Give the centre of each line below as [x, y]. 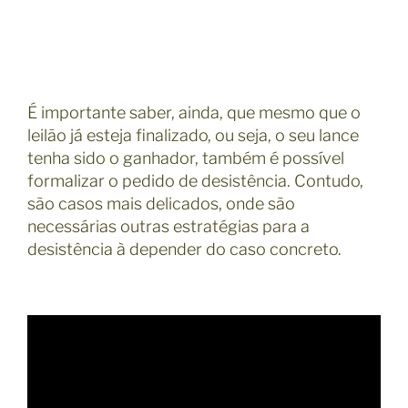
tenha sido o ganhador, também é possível [186, 158]
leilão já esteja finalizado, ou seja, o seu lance [193, 135]
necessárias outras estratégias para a [168, 226]
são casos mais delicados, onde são [161, 203]
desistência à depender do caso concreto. [184, 249]
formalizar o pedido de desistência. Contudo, [195, 180]
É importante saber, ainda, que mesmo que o [194, 112]
